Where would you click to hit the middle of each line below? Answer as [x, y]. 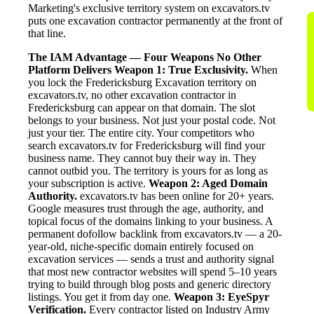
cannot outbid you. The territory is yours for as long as [148, 170]
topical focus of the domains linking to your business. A [150, 221]
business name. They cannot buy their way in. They [142, 158]
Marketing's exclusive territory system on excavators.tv [149, 8]
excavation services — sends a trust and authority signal [151, 259]
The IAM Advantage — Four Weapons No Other [145, 57]
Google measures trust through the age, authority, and [146, 208]
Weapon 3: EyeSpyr [221, 296]
